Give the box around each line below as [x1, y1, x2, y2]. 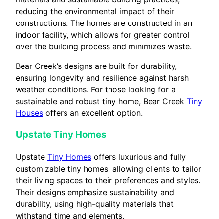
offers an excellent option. [43, 108, 143, 118]
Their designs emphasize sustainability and [16, 187, 174, 197]
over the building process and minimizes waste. [16, 42, 192, 52]
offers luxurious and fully [91, 152, 186, 162]
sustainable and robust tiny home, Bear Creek [16, 96, 187, 107]
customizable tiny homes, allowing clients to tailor [16, 163, 201, 174]
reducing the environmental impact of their [16, 6, 174, 17]
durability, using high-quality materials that [16, 198, 174, 209]
